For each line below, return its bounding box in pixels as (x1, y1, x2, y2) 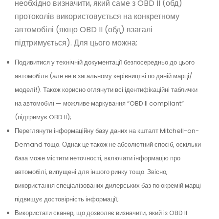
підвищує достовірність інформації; (15, 194, 119, 204)
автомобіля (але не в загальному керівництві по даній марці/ (15, 71, 192, 81)
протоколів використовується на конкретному (15, 10, 179, 22)
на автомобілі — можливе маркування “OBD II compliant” (15, 98, 184, 108)
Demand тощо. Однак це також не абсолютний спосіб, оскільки (15, 139, 201, 149)
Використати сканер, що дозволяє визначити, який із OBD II (15, 208, 187, 218)
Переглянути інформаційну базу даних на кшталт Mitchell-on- (15, 126, 199, 135)
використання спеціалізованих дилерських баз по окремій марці (15, 180, 201, 190)
